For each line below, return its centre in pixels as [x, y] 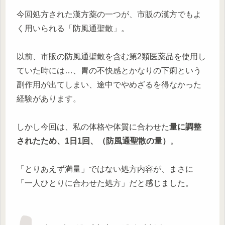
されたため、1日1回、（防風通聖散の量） [93, 141]
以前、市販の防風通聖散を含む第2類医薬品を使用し [111, 56]
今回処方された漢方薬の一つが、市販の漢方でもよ [109, 14]
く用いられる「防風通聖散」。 [73, 28]
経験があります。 [49, 98]
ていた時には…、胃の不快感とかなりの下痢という [109, 70]
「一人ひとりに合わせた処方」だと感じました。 [105, 183]
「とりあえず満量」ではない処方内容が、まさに [105, 169]
